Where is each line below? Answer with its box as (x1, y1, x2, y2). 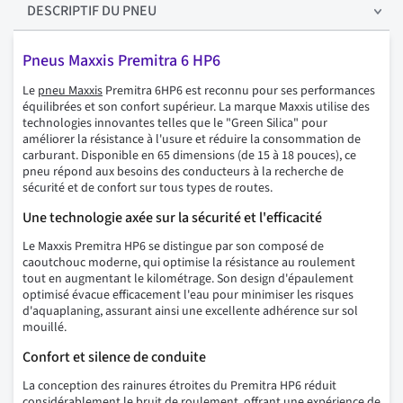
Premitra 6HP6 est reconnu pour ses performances (103, 82, 375, 101)
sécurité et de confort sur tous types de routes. (22, 179, 273, 198)
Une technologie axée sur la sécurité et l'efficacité (22, 208, 322, 228)
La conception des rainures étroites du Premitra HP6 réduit (22, 377, 336, 396)
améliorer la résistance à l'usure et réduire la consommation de (22, 130, 361, 149)
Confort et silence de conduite (22, 347, 206, 368)
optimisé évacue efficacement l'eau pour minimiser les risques (22, 286, 354, 305)
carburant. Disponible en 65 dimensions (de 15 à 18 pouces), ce (22, 147, 356, 166)
